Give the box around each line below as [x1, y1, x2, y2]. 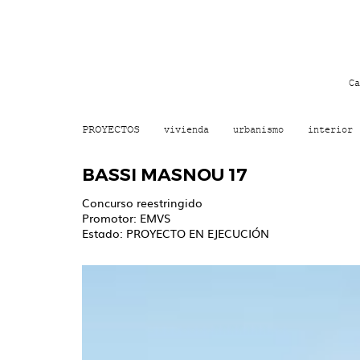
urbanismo [233, 123, 284, 135]
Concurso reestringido [82, 194, 202, 211]
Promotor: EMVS [82, 210, 170, 226]
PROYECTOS [82, 122, 140, 136]
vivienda [164, 123, 209, 135]
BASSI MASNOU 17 [82, 164, 247, 186]
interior [308, 123, 353, 135]
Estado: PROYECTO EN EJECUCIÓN [82, 225, 269, 241]
